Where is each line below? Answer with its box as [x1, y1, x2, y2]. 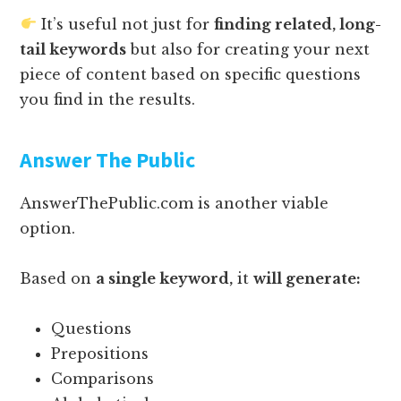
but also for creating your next [126, 39, 371, 58]
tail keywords [20, 39, 127, 58]
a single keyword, [96, 269, 234, 287]
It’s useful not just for [36, 14, 214, 33]
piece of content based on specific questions [20, 64, 362, 83]
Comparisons [51, 369, 155, 388]
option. [20, 218, 76, 237]
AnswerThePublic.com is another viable [20, 193, 329, 212]
